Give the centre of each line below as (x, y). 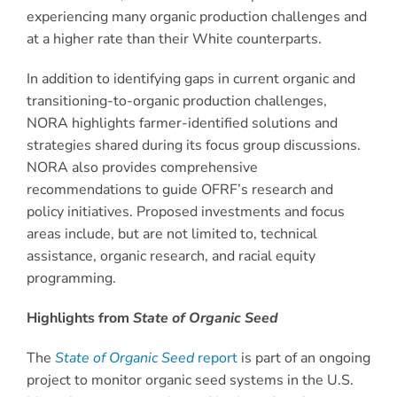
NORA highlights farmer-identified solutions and (182, 124)
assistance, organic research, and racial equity (171, 257)
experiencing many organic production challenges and (197, 17)
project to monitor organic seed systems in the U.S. (190, 381)
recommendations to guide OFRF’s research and (180, 190)
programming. (71, 279)
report (216, 358)
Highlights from (80, 319)
